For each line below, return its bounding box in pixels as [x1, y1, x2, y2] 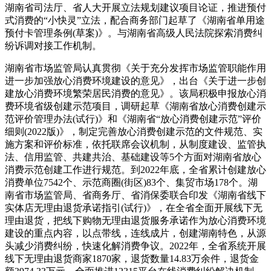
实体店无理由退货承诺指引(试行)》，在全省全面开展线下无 [5, 202, 263, 213]
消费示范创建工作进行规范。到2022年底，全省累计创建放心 [5, 164, 266, 175]
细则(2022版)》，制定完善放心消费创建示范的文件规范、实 [5, 126, 263, 137]
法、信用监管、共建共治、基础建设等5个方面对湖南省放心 [5, 151, 261, 162]
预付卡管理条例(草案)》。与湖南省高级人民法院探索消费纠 [5, 27, 263, 38]
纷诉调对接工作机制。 [5, 40, 102, 51]
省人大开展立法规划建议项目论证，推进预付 [73, 2, 266, 13]
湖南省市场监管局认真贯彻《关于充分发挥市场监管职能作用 [5, 62, 266, 73]
